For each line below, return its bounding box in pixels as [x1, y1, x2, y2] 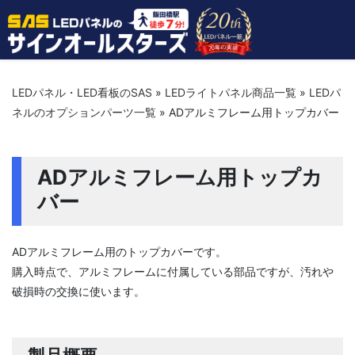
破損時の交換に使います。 [12, 284, 145, 298]
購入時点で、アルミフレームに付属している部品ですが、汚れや [12, 265, 334, 278]
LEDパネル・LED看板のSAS [12, 86, 152, 99]
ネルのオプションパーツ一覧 [12, 105, 156, 119]
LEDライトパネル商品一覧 [165, 86, 296, 99]
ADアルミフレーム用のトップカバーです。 [12, 245, 227, 258]
